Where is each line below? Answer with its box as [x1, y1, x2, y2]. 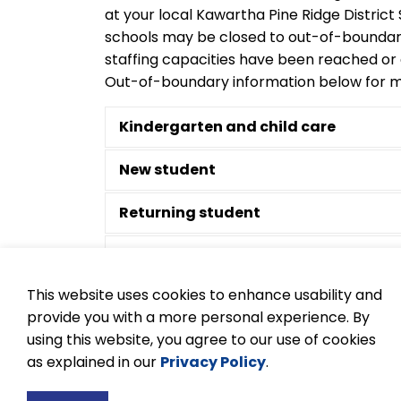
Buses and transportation [119, 374, 318, 395]
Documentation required [119, 331, 311, 352]
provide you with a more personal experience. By [27, 307, 370, 328]
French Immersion [119, 288, 256, 309]
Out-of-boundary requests [119, 245, 327, 266]
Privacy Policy [160, 352, 266, 372]
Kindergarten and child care [119, 116, 336, 137]
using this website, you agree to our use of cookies [27, 329, 376, 350]
